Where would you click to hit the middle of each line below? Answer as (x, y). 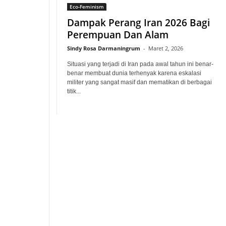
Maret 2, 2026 (166, 48)
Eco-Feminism (87, 7)
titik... (74, 91)
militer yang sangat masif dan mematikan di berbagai (139, 82)
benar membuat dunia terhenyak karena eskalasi (134, 73)
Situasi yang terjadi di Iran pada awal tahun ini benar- (140, 64)
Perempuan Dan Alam (118, 35)
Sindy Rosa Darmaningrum (104, 48)
